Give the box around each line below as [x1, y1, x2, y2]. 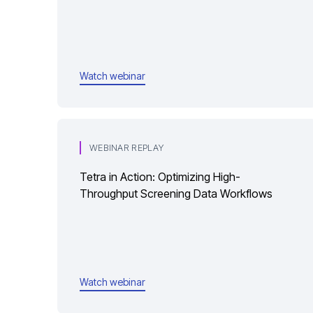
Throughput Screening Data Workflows [80, 187, 272, 201]
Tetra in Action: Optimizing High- [80, 170, 240, 184]
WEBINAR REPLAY [89, 143, 163, 153]
